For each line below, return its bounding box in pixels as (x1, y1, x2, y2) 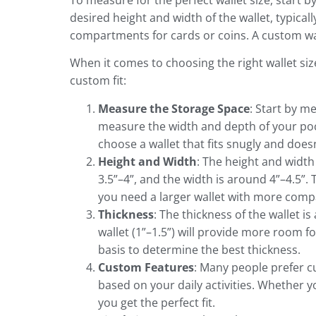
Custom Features (97, 259, 194, 275)
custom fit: (69, 73, 126, 89)
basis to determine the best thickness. (97, 241, 300, 257)
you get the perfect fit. (97, 294, 215, 310)
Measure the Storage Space (97, 100, 250, 116)
